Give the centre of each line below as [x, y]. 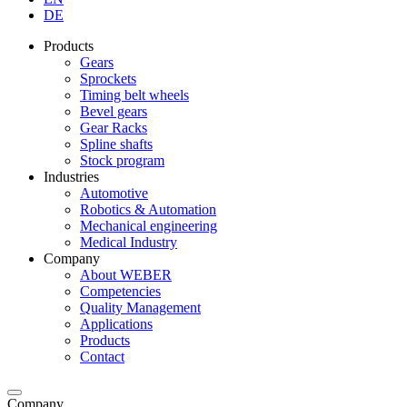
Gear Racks [114, 127]
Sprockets [108, 78]
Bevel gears [114, 111]
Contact [102, 356]
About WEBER [126, 274]
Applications [116, 323]
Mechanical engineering [149, 225]
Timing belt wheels [134, 94]
